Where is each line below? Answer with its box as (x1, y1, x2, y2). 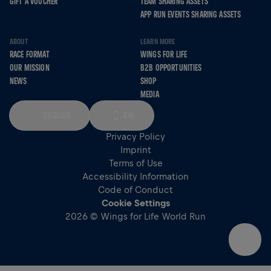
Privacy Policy (106, 131, 165, 142)
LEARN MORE (140, 37, 175, 47)
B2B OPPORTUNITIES (140, 63, 202, 73)
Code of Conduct (98, 184, 173, 195)
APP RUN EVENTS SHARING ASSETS (140, 10, 241, 20)
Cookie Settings (101, 198, 170, 209)
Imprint (120, 145, 151, 155)
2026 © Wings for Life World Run (65, 211, 206, 222)
